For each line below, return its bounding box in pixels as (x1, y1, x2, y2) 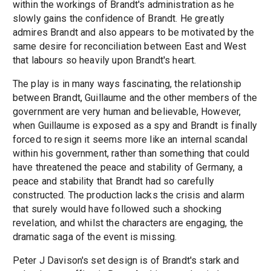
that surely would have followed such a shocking (12, 203, 221, 215)
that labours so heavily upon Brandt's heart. (12, 54, 197, 66)
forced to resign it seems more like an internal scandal (12, 133, 248, 145)
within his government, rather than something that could (12, 147, 250, 159)
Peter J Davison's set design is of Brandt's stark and (12, 254, 239, 266)
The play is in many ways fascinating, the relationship (12, 77, 241, 90)
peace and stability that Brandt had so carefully (12, 175, 214, 187)
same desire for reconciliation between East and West (12, 40, 247, 52)
